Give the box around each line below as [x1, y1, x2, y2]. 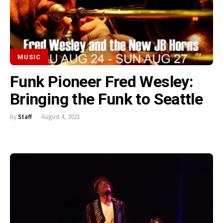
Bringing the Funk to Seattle [10, 90, 203, 109]
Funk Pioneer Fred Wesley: [10, 72, 193, 92]
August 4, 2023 [41, 112, 80, 121]
